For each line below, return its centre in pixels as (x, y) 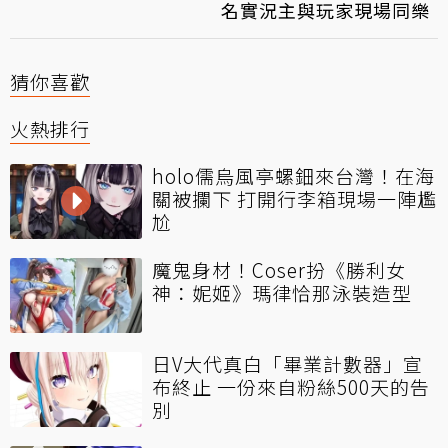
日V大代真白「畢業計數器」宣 (287, 364)
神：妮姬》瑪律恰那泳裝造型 (282, 293)
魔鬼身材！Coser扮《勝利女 (279, 270)
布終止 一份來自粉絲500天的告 (291, 387)
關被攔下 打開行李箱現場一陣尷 (294, 199)
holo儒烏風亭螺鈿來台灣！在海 (293, 176)
